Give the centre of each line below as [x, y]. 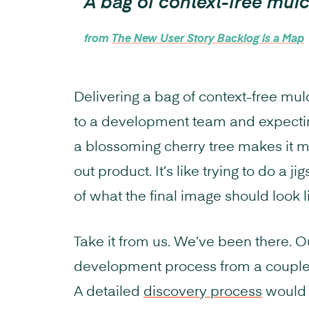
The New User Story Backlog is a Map [208, 39]
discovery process [203, 292]
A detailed [109, 292]
